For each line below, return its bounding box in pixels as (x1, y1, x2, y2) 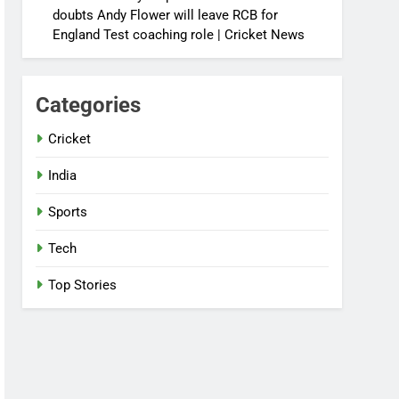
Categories (36, 93, 142, 118)
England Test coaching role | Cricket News (53, 27, 305, 43)
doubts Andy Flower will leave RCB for (53, 7, 279, 23)
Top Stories (48, 277, 118, 293)
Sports (48, 204, 88, 220)
